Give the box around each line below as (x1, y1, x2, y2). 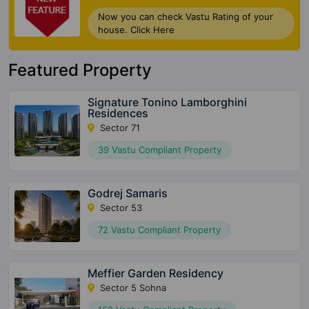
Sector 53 (97, 202, 143, 214)
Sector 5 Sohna (97, 282, 167, 294)
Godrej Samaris (88, 186, 168, 201)
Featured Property (8, 60, 152, 81)
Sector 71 (97, 122, 141, 134)
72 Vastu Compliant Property (98, 224, 221, 236)
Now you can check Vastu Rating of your (98, 11, 274, 23)
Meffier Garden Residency (88, 266, 224, 281)
